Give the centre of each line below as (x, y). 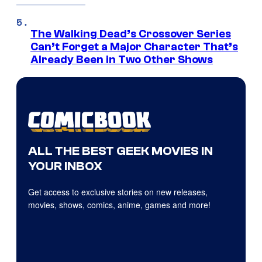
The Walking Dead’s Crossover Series (131, 34)
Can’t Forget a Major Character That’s (134, 47)
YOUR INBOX (65, 166)
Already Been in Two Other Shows (122, 60)
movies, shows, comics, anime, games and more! (119, 205)
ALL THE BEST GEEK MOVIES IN (120, 151)
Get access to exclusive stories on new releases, (118, 192)
